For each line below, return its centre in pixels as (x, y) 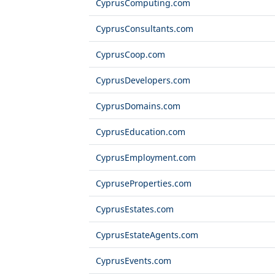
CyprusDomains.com (138, 106)
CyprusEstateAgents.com (147, 235)
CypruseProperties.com (143, 184)
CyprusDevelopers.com (143, 80)
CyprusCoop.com (130, 55)
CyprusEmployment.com (145, 158)
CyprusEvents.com (133, 261)
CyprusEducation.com (140, 132)
